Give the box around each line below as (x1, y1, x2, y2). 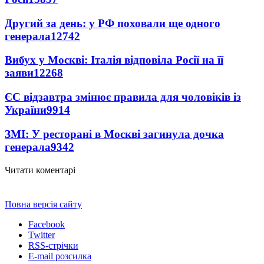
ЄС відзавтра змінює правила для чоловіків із (5, 91, 241, 104)
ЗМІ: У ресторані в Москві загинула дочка (5, 127, 224, 140)
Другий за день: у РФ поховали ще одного (5, 16, 220, 29)
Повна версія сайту (5, 199, 82, 209)
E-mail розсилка (28, 250, 91, 261)
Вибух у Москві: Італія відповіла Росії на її (5, 54, 223, 67)
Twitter (28, 229, 55, 240)
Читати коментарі (5, 164, 75, 175)
